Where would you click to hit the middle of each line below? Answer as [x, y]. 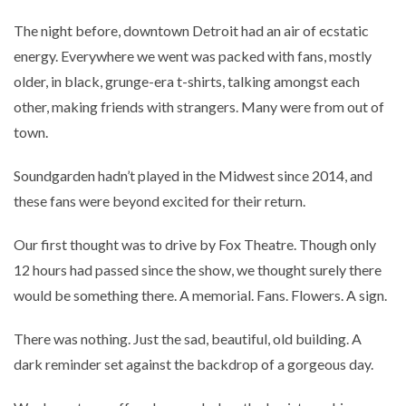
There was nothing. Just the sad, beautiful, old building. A [188, 338]
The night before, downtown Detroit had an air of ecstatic [191, 30]
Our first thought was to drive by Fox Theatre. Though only [195, 244]
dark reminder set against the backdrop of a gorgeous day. [193, 363]
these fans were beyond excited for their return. [159, 200]
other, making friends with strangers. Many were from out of [199, 106]
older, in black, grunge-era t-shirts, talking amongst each [187, 81]
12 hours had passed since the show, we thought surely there [198, 269]
